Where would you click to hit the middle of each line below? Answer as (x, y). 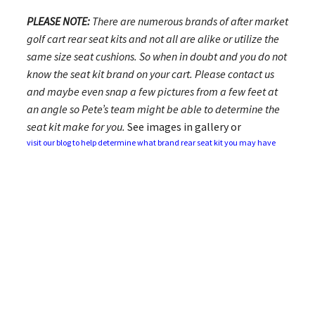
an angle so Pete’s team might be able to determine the (153, 109)
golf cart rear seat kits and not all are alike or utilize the (153, 39)
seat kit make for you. (76, 127)
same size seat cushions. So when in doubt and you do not (156, 57)
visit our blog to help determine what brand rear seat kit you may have (151, 143)
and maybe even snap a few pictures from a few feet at (152, 92)
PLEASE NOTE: (58, 21)
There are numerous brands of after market (189, 21)
